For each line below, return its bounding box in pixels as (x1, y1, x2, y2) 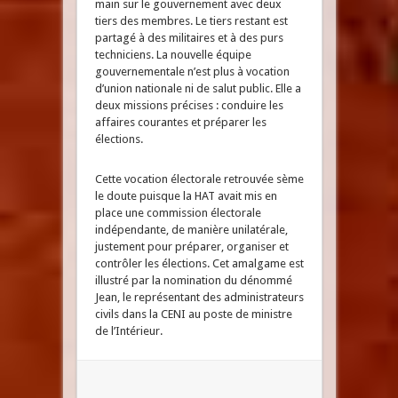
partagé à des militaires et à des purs (94, 31, 283, 44)
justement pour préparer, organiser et (94, 240, 289, 253)
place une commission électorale (94, 206, 261, 219)
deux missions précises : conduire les (94, 99, 283, 112)
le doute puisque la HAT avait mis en (94, 189, 277, 203)
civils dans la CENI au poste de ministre (94, 307, 292, 321)
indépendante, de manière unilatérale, (94, 223, 288, 236)
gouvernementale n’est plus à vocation (94, 65, 290, 78)
